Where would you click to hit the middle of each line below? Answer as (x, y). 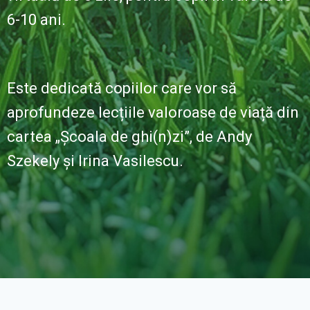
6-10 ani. (36, 19)
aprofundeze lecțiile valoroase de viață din (153, 112)
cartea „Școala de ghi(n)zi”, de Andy (129, 136)
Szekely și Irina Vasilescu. (95, 161)
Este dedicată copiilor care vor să (122, 88)
